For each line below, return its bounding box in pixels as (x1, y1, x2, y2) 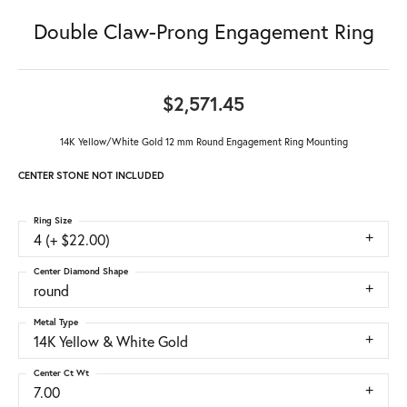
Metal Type (34, 316, 78, 329)
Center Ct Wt (34, 367, 89, 380)
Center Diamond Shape (34, 265, 128, 278)
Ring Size (34, 214, 72, 227)
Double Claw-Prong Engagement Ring (33, 18, 374, 45)
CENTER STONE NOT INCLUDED (18, 169, 164, 183)
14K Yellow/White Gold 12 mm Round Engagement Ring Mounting (59, 135, 348, 149)
